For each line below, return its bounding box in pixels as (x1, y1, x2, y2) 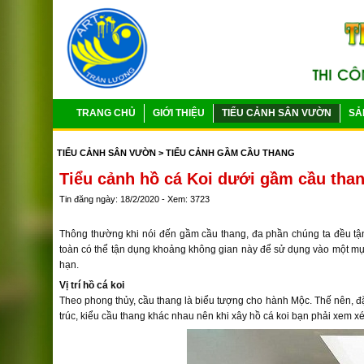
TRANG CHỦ (76, 107, 136, 119)
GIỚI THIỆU (153, 107, 205, 119)
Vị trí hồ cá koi (59, 279, 124, 291)
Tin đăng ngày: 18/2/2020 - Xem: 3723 (59, 194, 210, 204)
